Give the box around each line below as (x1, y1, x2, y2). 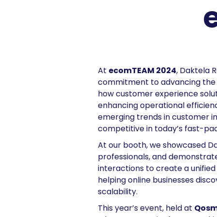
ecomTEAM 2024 (108, 65, 176, 76)
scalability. (98, 186, 138, 197)
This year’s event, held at (98, 202, 194, 214)
